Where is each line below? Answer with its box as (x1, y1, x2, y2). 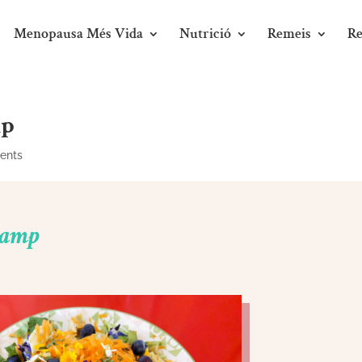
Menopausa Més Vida (14, 24, 143, 43)
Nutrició (179, 24, 231, 43)
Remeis (267, 24, 311, 43)
